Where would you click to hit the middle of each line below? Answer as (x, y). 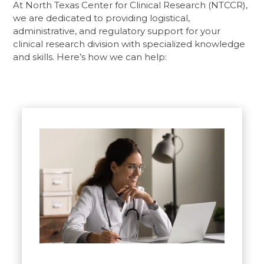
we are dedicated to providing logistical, (102, 18)
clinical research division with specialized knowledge (129, 44)
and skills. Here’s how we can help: (90, 57)
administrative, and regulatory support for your (117, 31)
